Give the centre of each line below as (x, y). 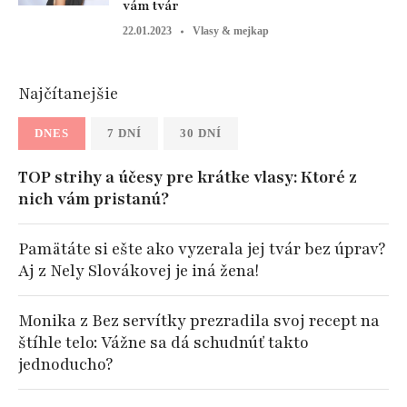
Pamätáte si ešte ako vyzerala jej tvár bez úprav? (202, 249)
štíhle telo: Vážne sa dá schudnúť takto (164, 343)
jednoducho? (65, 365)
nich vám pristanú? (94, 199)
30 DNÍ (201, 134)
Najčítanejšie (68, 94)
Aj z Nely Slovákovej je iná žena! (139, 271)
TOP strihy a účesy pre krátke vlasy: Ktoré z (188, 178)
